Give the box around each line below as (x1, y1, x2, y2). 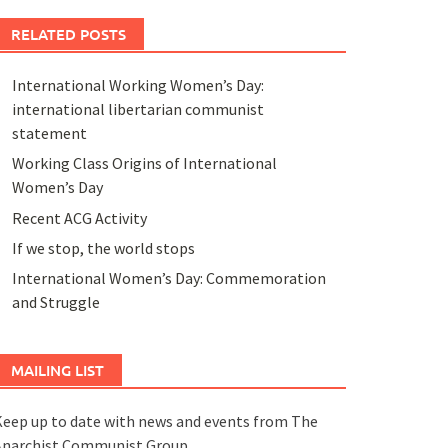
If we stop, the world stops (11, 237, 195, 258)
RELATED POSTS (10, 23, 126, 44)
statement (11, 122, 87, 143)
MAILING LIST (10, 360, 104, 381)
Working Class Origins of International (11, 153, 277, 174)
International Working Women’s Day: (11, 74, 264, 95)
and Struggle (11, 292, 100, 313)
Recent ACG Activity (11, 207, 147, 228)
